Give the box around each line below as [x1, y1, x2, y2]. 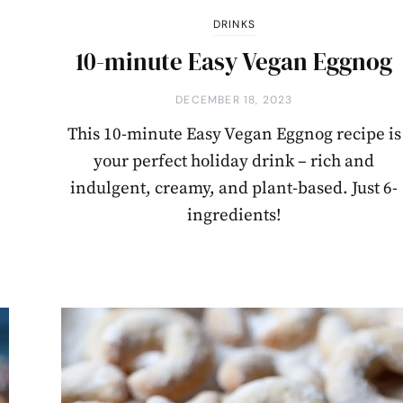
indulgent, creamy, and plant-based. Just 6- [70, 178, 399, 200]
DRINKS [212, 17, 255, 32]
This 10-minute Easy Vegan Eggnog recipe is [67, 124, 401, 146]
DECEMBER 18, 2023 [175, 93, 293, 108]
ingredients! [187, 205, 282, 227]
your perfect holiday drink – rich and [94, 151, 375, 173]
